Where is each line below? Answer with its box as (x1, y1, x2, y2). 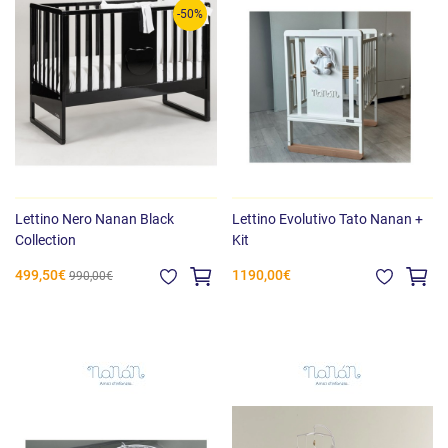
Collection (15, 231, 76, 248)
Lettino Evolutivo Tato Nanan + (231, 210, 423, 227)
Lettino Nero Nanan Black (15, 210, 174, 227)
